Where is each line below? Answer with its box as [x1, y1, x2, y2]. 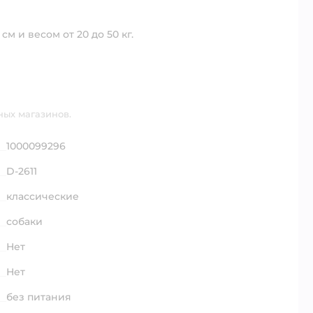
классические [6, 189, 79, 203]
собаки [6, 214, 43, 228]
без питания [6, 290, 71, 303]
